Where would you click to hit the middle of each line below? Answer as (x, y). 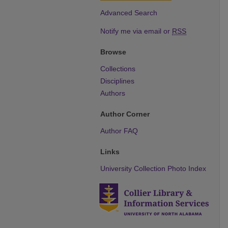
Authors (113, 93)
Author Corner (125, 114)
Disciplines (117, 81)
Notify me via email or (136, 31)
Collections (118, 69)
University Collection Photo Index (153, 169)
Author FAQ (119, 131)
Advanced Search (129, 13)
